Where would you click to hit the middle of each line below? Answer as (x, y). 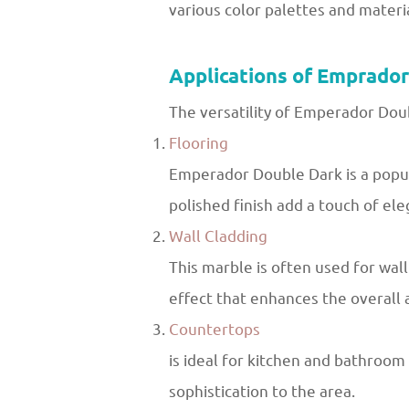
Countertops (215, 329)
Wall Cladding (218, 236)
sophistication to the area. (262, 391)
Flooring (199, 143)
